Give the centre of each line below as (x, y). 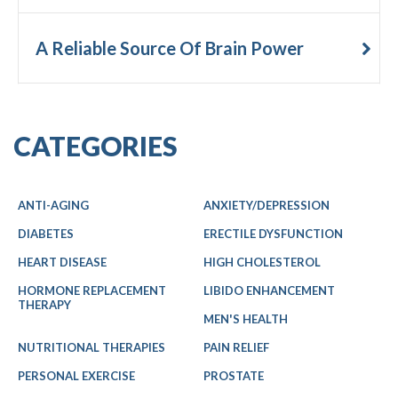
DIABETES (46, 234)
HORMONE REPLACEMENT (92, 291)
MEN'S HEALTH (246, 319)
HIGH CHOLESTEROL (262, 262)
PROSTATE (234, 376)
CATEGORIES (96, 146)
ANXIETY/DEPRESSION (267, 205)
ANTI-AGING (53, 205)
